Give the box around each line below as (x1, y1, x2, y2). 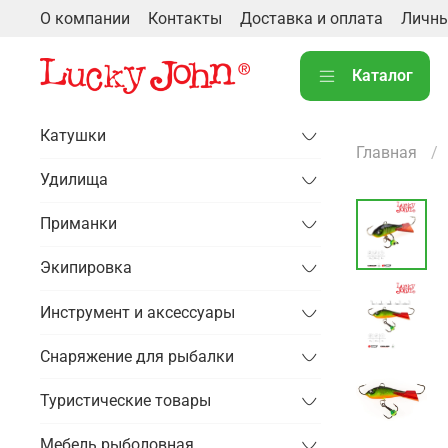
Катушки (40, 125, 106, 145)
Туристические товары (40, 391, 211, 411)
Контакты (148, 8, 222, 28)
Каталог (352, 65, 413, 85)
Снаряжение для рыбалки (40, 346, 234, 366)
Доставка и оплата (240, 8, 383, 28)
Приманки (40, 214, 117, 234)
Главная (355, 143, 417, 163)
